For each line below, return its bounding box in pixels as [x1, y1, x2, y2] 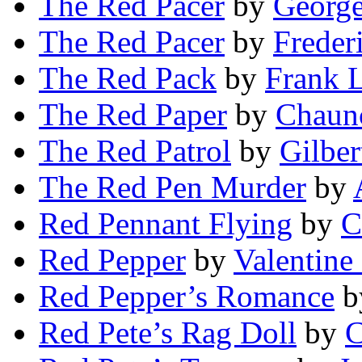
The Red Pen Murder [39, 170, 306, 205]
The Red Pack [39, 61, 217, 96]
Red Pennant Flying [39, 206, 293, 242]
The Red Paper [39, 97, 227, 133]
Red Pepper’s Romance [39, 279, 335, 314]
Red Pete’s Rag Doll [39, 315, 297, 351]
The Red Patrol [39, 133, 231, 169]
